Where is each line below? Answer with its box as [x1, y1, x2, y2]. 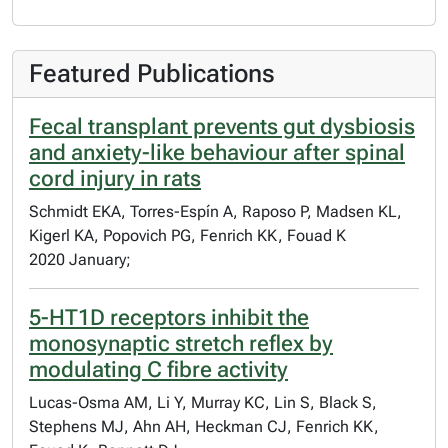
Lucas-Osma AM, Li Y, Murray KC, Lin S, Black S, [29, 393, 377, 412]
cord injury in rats [29, 166, 201, 191]
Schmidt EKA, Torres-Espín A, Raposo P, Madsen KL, [29, 202, 402, 221]
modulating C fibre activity [29, 357, 288, 382]
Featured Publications [29, 59, 275, 88]
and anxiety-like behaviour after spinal [29, 140, 405, 165]
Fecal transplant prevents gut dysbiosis [29, 114, 415, 139]
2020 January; [29, 250, 131, 269]
